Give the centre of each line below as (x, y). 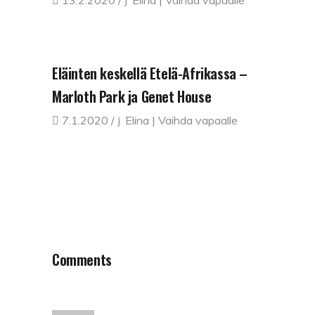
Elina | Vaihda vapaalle (181, 120)
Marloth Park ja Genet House (132, 96)
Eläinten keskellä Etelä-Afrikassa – (150, 73)
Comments (82, 259)
